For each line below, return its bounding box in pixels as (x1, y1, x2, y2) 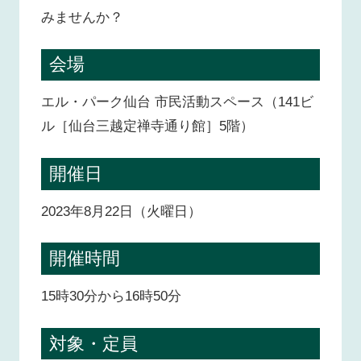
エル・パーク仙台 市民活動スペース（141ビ (41, 94, 314, 110)
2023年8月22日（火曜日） (41, 203, 202, 219)
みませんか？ (41, 9, 124, 25)
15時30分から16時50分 (41, 288, 182, 304)
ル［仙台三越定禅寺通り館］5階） (41, 118, 255, 135)
